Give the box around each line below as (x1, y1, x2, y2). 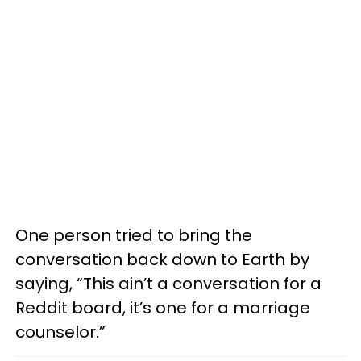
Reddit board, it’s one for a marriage (15, 297, 310, 319)
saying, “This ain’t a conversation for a (15, 272, 322, 295)
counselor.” (15, 321, 106, 343)
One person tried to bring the (15, 224, 252, 247)
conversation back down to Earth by (15, 248, 309, 271)
